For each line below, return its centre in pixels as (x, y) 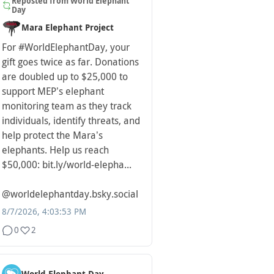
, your (117, 48)
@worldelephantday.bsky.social (70, 194)
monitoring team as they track (67, 106)
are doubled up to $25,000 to (65, 77)
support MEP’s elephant (53, 92)
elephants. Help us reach (55, 150)
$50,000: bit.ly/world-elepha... (67, 165)
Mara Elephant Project (68, 28)
